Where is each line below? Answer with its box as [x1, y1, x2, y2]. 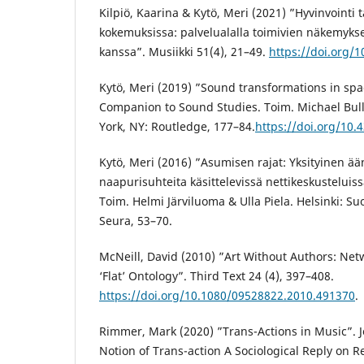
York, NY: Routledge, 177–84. [99, 118, 255, 134]
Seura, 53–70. [99, 212, 172, 228]
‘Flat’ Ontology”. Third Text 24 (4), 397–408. [99, 267, 334, 284]
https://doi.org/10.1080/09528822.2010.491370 [99, 287, 355, 303]
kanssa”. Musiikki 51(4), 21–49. [99, 43, 269, 59]
